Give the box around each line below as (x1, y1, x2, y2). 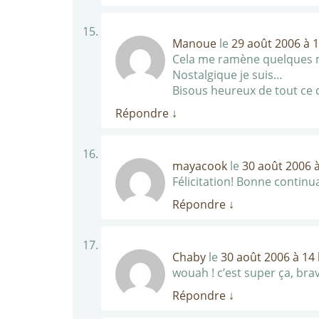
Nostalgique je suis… (172, 67, 283, 83)
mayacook (172, 158, 227, 174)
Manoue (172, 36, 216, 51)
